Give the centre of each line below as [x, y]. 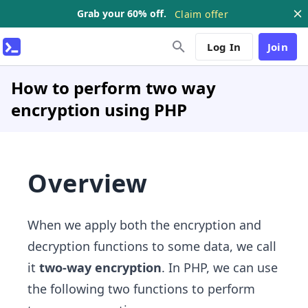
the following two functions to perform [141, 289]
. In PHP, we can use [220, 267]
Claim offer [201, 14]
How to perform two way [113, 88]
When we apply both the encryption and [144, 225]
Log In [224, 46]
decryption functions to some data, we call [152, 246]
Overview [88, 183]
